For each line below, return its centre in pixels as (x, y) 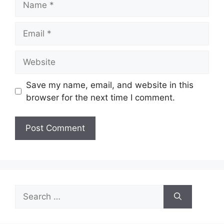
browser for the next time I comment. (100, 97)
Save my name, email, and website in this (109, 85)
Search (28, 190)
